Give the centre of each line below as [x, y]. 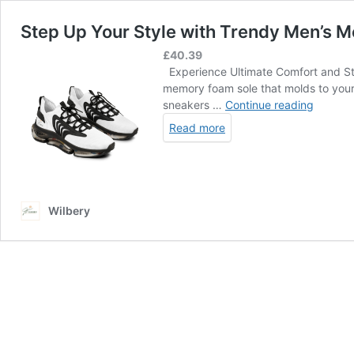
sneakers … [194, 104]
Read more [197, 127]
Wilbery [69, 211]
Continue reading [269, 104]
